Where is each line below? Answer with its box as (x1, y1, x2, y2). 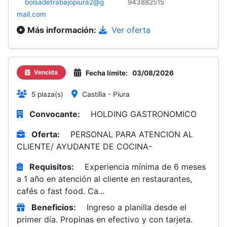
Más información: (27, 25, 96, 35)
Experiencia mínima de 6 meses (85, 162, 206, 172)
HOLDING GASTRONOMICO (91, 109, 197, 119)
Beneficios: (31, 202, 76, 212)
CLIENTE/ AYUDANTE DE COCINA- (17, 141, 152, 152)
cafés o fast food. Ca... (17, 186, 104, 196)
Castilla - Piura (82, 90, 130, 98)
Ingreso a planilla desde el (87, 202, 186, 212)
